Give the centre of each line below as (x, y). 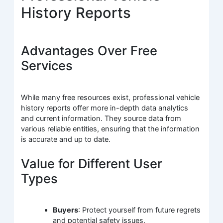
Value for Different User (92, 163)
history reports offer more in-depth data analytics (105, 108)
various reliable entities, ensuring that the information (111, 129)
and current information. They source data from (101, 118)
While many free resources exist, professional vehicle (111, 97)
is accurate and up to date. (66, 139)
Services (47, 66)
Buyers (66, 210)
